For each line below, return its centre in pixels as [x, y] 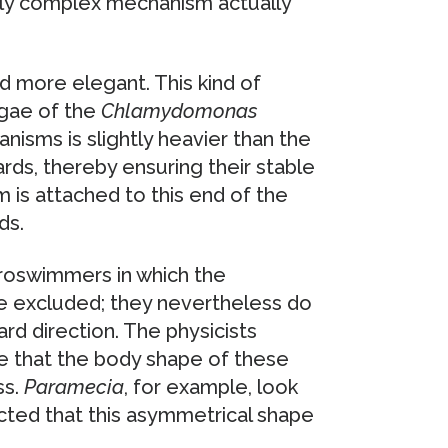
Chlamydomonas [179, 111]
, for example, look [210, 387]
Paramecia [73, 387]
